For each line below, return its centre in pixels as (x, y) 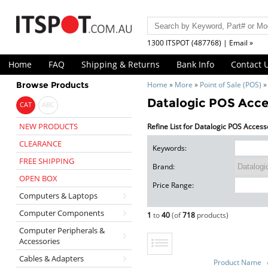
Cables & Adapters (51, 258)
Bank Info (195, 64)
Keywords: (169, 148)
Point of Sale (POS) (231, 85)
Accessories (39, 241)
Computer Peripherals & (62, 230)
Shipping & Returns (121, 64)
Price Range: (173, 185)
